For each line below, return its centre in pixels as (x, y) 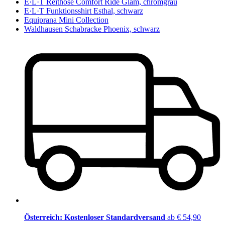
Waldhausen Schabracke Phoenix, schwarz (92, 29)
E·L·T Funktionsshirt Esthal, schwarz (84, 11)
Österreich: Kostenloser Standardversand (96, 217)
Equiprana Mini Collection (66, 20)
